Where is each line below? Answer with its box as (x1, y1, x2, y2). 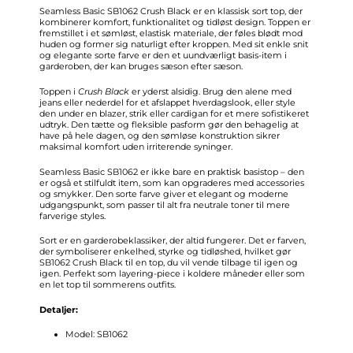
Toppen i (39, 85, 78, 97)
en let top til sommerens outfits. (39, 279, 176, 291)
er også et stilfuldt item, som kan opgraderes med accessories (39, 176, 304, 188)
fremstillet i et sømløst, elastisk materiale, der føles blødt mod (39, 28, 303, 39)
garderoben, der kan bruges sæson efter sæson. (39, 61, 243, 72)
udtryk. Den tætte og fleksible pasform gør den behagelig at (39, 118, 299, 130)
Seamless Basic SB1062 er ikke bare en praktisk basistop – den (39, 165, 304, 177)
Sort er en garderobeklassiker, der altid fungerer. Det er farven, (39, 235, 306, 247)
